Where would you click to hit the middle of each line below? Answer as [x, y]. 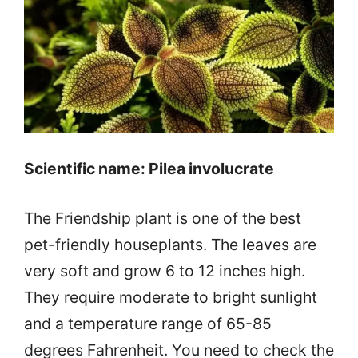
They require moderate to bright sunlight [171, 297]
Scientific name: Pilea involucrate [149, 168]
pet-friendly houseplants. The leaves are [170, 244]
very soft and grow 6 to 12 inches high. [165, 270]
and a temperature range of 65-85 [148, 323]
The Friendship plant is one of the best [163, 218]
